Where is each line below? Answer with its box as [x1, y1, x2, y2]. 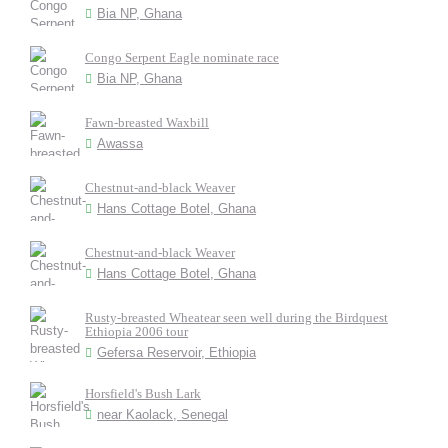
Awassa [97, 136, 143, 151]
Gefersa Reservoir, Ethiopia [97, 345, 256, 360]
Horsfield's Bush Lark [85, 386, 201, 401]
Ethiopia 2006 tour [85, 324, 188, 339]
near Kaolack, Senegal [97, 407, 228, 422]
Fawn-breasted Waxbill [85, 115, 209, 130]
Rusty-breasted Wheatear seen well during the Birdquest [85, 310, 388, 325]
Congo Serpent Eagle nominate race [85, 50, 279, 65]
